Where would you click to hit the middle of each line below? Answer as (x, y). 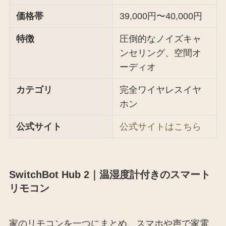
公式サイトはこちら (161, 127)
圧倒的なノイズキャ (161, 39)
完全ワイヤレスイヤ (161, 90)
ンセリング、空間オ (161, 53)
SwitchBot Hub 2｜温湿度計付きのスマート (109, 175)
